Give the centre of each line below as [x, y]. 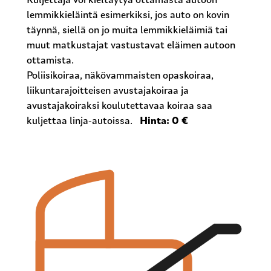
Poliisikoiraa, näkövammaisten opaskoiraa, [120, 76]
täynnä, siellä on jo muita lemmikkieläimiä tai [127, 31]
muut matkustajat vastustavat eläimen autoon [131, 46]
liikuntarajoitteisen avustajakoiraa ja [108, 91]
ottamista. [51, 61]
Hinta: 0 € [164, 122]
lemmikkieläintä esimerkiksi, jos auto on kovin [128, 16]
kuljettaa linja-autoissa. [83, 122]
